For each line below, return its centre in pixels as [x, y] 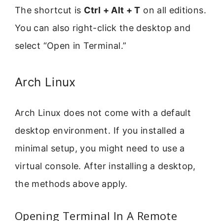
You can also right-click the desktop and [103, 28]
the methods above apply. [71, 184]
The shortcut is [49, 10]
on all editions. [173, 10]
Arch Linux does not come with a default [103, 113]
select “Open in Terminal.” [71, 46]
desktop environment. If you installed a [100, 131]
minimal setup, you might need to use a [100, 148]
